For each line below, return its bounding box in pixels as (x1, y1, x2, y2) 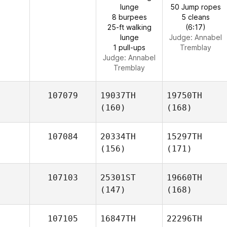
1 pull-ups (113, 43, 145, 52)
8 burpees (111, 13, 147, 21)
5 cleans (181, 13, 210, 21)
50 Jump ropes (170, 3, 221, 11)
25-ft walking (107, 23, 152, 31)
